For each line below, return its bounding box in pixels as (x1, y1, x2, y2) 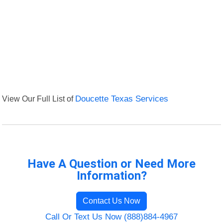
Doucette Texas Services (75, 94, 169, 104)
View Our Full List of (2, 94, 76, 104)
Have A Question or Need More (27, 157, 196, 171)
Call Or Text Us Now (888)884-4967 (45, 212, 178, 222)
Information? (76, 169, 147, 183)
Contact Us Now (83, 197, 140, 206)
